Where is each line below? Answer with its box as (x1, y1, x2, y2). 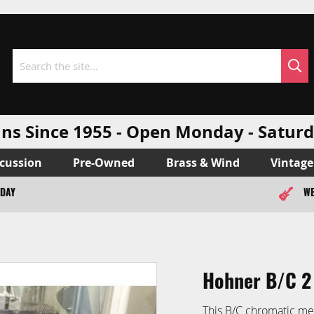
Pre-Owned (73, 154, 135, 170)
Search (11, 71, 43, 85)
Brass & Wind (165, 154, 240, 170)
